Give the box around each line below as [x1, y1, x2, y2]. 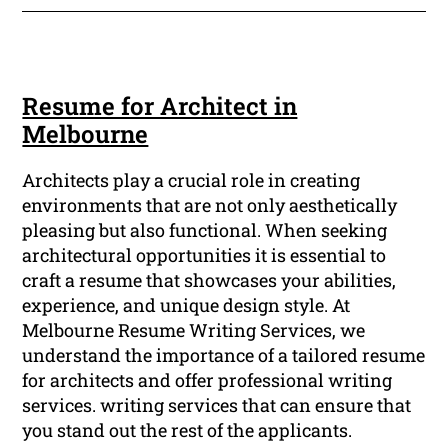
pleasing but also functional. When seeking [22, 218, 388, 243]
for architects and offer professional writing [22, 368, 393, 393]
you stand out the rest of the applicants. [22, 418, 353, 443]
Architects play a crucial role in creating [22, 168, 361, 193]
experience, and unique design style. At [22, 293, 351, 318]
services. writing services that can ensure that [22, 393, 412, 418]
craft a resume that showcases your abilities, [22, 268, 397, 293]
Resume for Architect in [22, 90, 298, 123]
